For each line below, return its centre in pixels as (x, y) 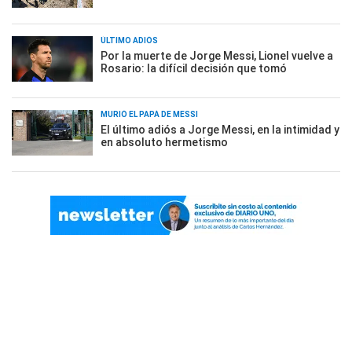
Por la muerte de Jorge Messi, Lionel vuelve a (217, 56)
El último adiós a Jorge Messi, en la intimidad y (220, 130)
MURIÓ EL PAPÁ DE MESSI (149, 114)
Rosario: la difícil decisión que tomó (194, 68)
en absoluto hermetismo (164, 142)
